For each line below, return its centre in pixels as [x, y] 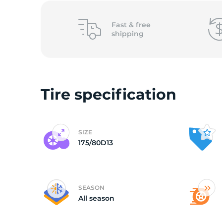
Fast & [123, 25]
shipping [127, 34]
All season [96, 198]
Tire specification [109, 94]
